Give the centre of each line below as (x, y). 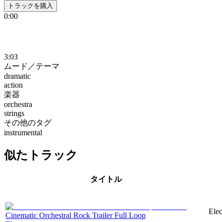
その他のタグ (28, 122)
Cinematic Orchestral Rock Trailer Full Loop (76, 215)
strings (14, 113)
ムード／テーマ (32, 66)
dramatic (17, 76)
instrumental (23, 132)
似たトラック (41, 155)
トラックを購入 (30, 5)
